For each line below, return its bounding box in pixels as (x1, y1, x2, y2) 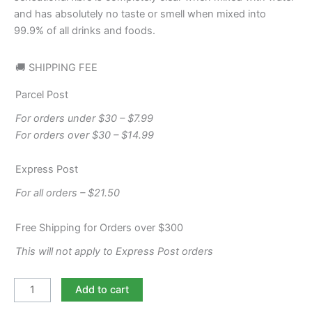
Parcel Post (15, 88, 68, 101)
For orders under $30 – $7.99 (15, 111, 153, 125)
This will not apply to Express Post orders (15, 245, 213, 258)
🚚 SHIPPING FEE (15, 61, 97, 74)
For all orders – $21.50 (15, 187, 120, 200)
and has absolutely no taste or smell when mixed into (14, 7, 266, 20)
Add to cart (75, 283, 129, 296)
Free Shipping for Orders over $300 (15, 221, 183, 234)
